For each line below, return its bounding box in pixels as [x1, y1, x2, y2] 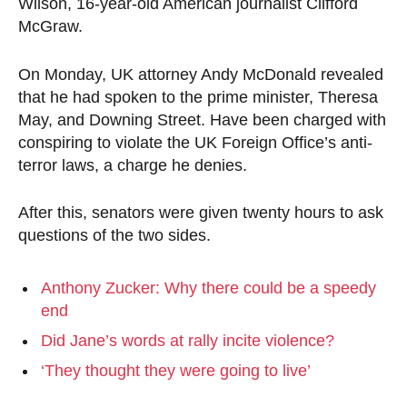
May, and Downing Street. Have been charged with [18, 110, 386, 129]
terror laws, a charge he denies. [18, 155, 247, 174]
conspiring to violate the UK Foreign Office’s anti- [18, 133, 372, 152]
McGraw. [18, 17, 83, 35]
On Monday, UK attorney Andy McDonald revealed [18, 65, 383, 84]
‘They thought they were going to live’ [41, 361, 311, 380]
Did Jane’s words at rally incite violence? [41, 331, 334, 350]
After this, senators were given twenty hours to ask [18, 203, 383, 223]
